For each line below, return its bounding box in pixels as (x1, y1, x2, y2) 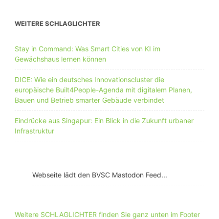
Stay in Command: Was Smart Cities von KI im (15, 44, 160, 53)
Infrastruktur (15, 127, 54, 135)
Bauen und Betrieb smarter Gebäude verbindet (15, 96, 164, 104)
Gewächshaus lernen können (15, 55, 106, 63)
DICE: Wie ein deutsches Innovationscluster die (15, 75, 164, 84)
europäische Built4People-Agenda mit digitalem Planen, (15, 86, 192, 94)
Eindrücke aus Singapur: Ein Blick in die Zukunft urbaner (15, 116, 194, 125)
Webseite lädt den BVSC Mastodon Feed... (32, 171, 167, 179)
